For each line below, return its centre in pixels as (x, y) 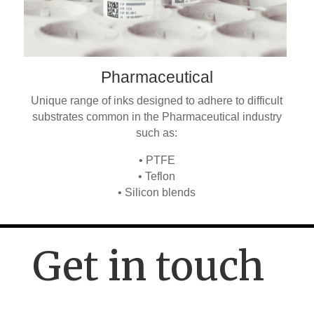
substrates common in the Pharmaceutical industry (157, 117)
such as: (157, 133)
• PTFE (157, 161)
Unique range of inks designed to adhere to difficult (157, 101)
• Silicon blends (157, 193)
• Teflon (157, 177)
